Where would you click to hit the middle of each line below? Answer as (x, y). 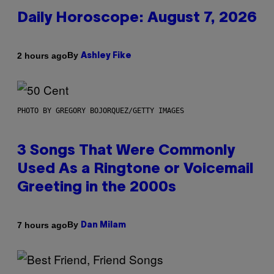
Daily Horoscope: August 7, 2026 (137, 19)
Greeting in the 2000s (97, 188)
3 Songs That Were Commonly (126, 151)
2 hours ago (42, 55)
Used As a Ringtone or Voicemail (135, 170)
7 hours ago (42, 225)
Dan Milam (103, 226)
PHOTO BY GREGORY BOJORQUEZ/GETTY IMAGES (101, 111)
